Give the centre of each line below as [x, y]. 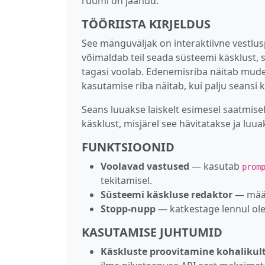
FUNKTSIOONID [128, 147]
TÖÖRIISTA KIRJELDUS [146, 24]
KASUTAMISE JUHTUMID [152, 232]
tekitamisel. [126, 180]
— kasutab [216, 166]
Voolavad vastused [145, 166]
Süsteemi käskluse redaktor [167, 194]
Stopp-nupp [128, 209]
